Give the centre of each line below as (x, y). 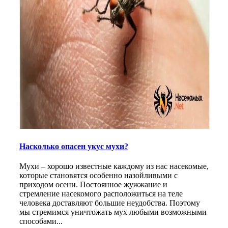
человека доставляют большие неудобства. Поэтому (110, 203)
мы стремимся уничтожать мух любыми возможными (113, 212)
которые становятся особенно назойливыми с (98, 176)
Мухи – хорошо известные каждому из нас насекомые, (114, 166)
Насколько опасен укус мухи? (74, 146)
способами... (41, 221)
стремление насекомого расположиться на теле (101, 194)
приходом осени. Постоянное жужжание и (93, 185)
